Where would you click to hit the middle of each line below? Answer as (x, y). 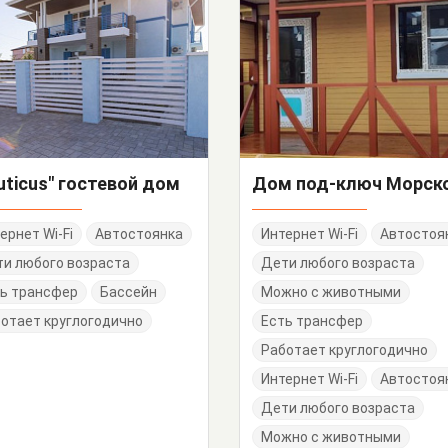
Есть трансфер (312, 321)
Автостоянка (139, 234)
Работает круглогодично (344, 350)
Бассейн (128, 292)
